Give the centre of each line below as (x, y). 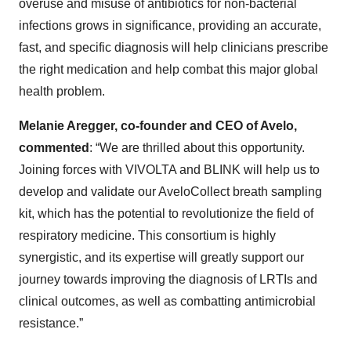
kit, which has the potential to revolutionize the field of (166, 213)
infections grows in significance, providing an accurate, (170, 25)
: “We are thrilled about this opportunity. (197, 148)
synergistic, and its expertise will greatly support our (161, 257)
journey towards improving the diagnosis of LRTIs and (168, 279)
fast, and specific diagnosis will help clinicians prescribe (174, 47)
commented (54, 148)
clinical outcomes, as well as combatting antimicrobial (167, 301)
